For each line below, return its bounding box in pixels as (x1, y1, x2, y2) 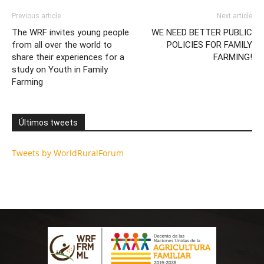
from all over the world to (12, 39, 112, 50)
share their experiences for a (12, 52, 124, 62)
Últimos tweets (19, 118, 78, 127)
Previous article (12, 12, 61, 20)
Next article (217, 12, 252, 20)
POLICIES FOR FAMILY (167, 39, 252, 50)
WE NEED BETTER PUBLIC (151, 27, 252, 38)
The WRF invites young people (12, 27, 129, 38)
